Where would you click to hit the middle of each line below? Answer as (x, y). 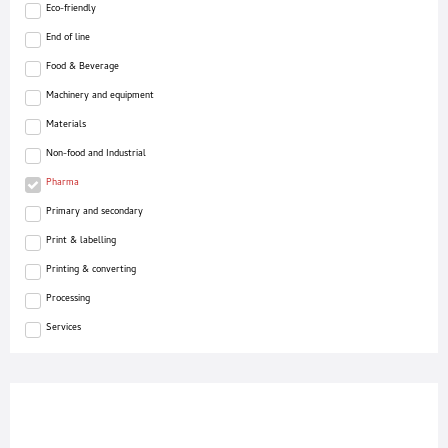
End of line (68, 38)
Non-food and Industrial (96, 154)
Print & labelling (81, 241)
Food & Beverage (82, 67)
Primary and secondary (94, 212)
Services (63, 328)
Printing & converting (91, 270)
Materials (66, 125)
